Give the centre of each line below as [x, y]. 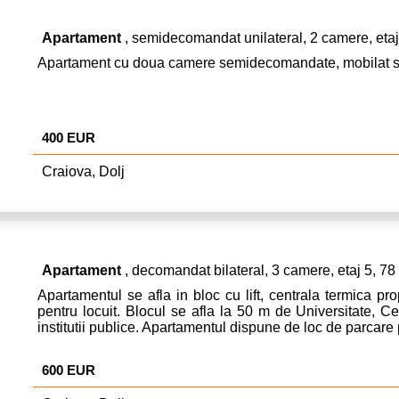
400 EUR [69, 137]
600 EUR [69, 370]
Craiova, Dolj [83, 171]
